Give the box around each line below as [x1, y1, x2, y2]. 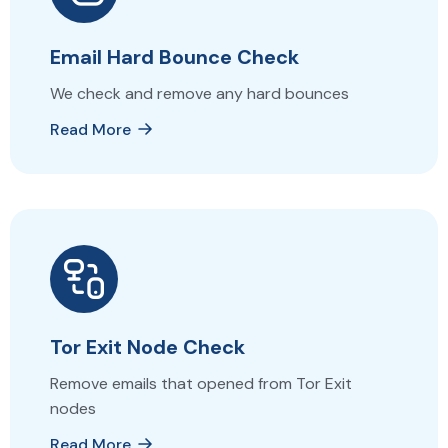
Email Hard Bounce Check [50, 44, 299, 71]
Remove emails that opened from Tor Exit [50, 373, 352, 395]
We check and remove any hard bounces [50, 83, 349, 105]
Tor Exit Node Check [50, 334, 245, 361]
